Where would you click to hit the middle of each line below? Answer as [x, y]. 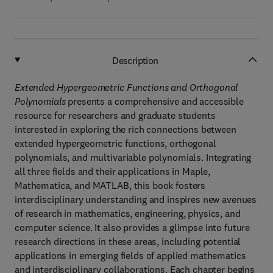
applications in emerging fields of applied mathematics [130, 255]
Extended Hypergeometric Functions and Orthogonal [126, 87]
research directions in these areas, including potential [128, 241]
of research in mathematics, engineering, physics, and [128, 213]
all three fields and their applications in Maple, [113, 171]
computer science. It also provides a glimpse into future [133, 227]
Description [135, 60]
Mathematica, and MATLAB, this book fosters [110, 185]
